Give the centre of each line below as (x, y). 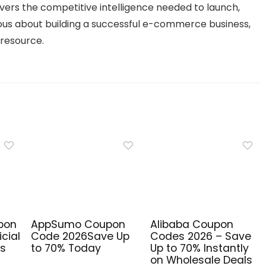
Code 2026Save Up (80, 237)
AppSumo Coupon (78, 225)
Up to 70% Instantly (199, 248)
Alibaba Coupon (191, 225)
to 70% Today (66, 248)
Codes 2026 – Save (200, 237)
